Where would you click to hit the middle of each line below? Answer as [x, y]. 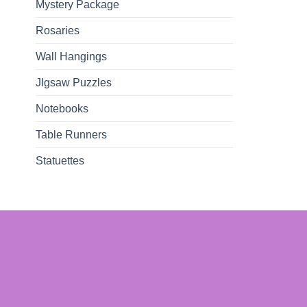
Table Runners [71, 135]
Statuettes [60, 161]
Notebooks [62, 109]
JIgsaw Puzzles [74, 83]
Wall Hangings [71, 57]
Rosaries [58, 31]
